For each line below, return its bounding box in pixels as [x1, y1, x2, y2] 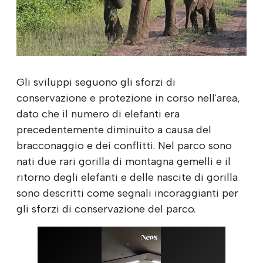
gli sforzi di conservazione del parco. [16, 202, 195, 215]
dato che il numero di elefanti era [16, 107, 180, 120]
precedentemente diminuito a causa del [16, 123, 211, 136]
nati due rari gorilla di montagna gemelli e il [16, 154, 231, 168]
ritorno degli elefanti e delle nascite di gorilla [16, 170, 238, 184]
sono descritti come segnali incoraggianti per [16, 186, 238, 200]
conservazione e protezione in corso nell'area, [16, 91, 240, 104]
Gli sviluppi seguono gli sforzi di [16, 75, 176, 89]
